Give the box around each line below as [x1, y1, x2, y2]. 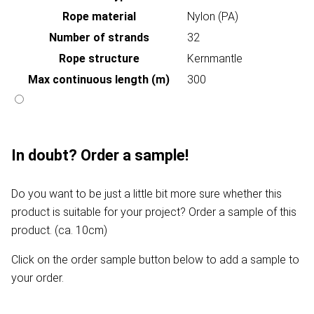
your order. [11, 271, 64, 285]
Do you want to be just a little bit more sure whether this [11, 187, 282, 201]
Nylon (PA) [187, 10, 238, 24]
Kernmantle [187, 52, 243, 66]
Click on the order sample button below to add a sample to [11, 253, 299, 267]
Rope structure [58, 52, 139, 66]
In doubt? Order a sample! [11, 146, 189, 165]
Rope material [62, 10, 136, 24]
